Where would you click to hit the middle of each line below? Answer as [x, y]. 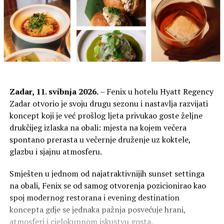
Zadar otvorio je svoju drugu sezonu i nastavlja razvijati [108, 103]
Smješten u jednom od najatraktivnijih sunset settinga [107, 173]
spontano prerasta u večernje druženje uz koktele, [100, 139]
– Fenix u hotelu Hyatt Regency [156, 91]
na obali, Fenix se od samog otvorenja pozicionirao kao [107, 185]
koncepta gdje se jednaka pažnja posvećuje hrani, [97, 209]
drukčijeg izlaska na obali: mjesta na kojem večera [98, 127]
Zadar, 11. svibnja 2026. [54, 91]
